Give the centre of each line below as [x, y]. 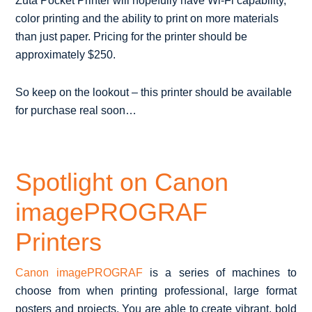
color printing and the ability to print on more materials [147, 18]
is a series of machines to [219, 272]
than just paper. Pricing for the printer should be [132, 36]
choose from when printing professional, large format [156, 290]
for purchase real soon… [76, 110]
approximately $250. [66, 54]
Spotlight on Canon [122, 182]
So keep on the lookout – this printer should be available [154, 92]
